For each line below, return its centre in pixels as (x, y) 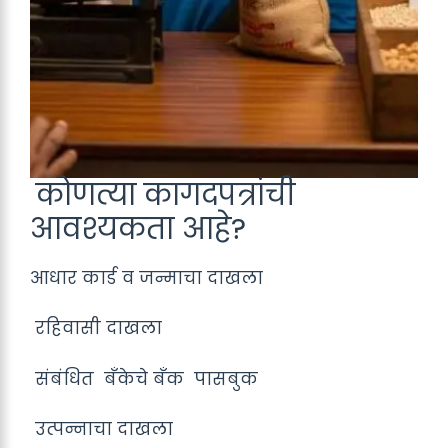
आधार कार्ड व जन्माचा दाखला (146, 277)
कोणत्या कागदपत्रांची (165, 194)
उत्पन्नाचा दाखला (101, 429)
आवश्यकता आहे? (138, 228)
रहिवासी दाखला (96, 328)
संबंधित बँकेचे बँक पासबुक (144, 378)
